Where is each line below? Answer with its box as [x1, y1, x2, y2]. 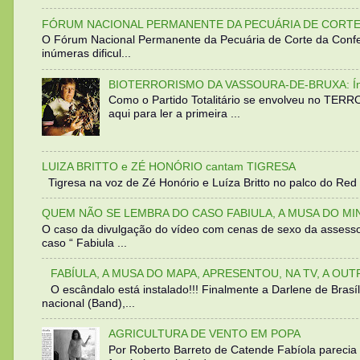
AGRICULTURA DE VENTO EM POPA [108, 326, 301, 340]
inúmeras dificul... [42, 47, 131, 60]
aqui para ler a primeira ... [108, 107, 240, 121]
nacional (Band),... [42, 296, 135, 309]
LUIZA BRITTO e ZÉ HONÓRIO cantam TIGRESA [42, 159, 296, 173]
